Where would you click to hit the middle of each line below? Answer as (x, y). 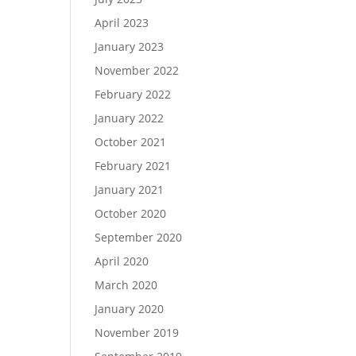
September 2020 (139, 237)
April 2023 (122, 23)
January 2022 (130, 118)
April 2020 (122, 261)
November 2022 (137, 70)
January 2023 (130, 46)
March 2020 (126, 285)
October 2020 (131, 213)
